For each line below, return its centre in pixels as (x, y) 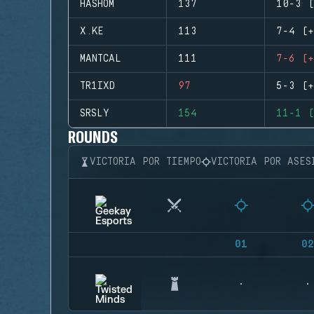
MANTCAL (101, 59)
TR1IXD (97, 86)
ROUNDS (93, 136)
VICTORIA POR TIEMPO (145, 162)
